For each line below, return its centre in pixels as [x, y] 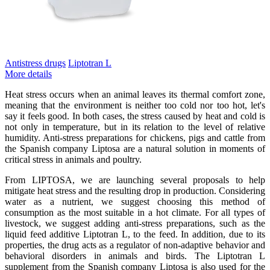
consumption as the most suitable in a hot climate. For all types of [135, 212]
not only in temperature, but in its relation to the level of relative [135, 127]
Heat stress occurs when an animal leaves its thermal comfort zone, [135, 94]
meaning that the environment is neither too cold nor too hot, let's [135, 105]
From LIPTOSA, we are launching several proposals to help [135, 180]
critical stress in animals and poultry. [73, 159]
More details [28, 74]
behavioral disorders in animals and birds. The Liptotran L [135, 256]
